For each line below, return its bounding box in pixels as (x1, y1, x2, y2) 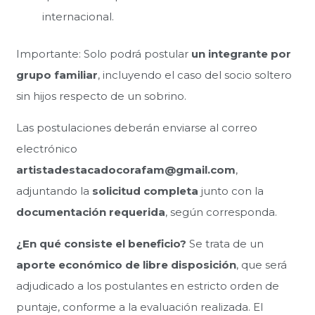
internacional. (42, 10, 114, 24)
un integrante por (191, 46, 291, 60)
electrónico (15, 141, 77, 155)
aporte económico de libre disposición (15, 257, 236, 271)
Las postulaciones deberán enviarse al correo (15, 120, 257, 134)
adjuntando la (15, 184, 92, 198)
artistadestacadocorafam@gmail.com (15, 162, 236, 176)
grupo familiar (15, 67, 98, 82)
